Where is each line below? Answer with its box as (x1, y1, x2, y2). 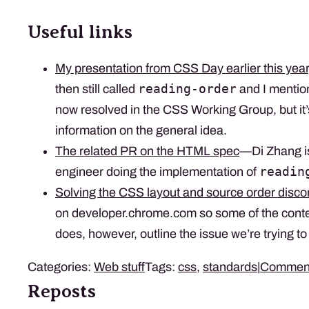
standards (203, 259, 257, 274)
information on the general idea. (55, 123, 227, 137)
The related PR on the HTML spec (55, 143, 239, 158)
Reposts (28, 280, 96, 301)
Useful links (28, 21, 132, 42)
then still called (55, 81, 138, 96)
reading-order (138, 81, 237, 96)
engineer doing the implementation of (55, 164, 259, 179)
